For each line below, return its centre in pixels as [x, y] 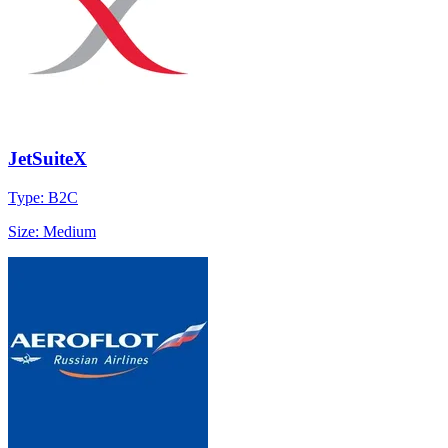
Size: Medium [52, 231]
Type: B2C [43, 197]
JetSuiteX [47, 159]
